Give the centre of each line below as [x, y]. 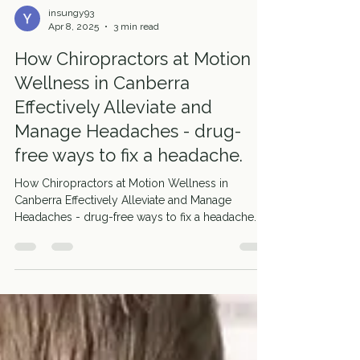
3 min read [136, 61]
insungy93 [71, 48]
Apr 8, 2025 [74, 61]
